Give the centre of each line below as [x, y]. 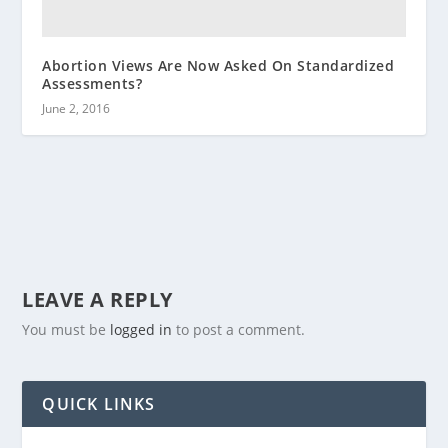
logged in [141, 329]
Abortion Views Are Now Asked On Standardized [218, 65]
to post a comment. [239, 329]
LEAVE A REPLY [97, 299]
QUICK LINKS [99, 403]
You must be [66, 329]
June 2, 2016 [76, 108]
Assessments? [92, 83]
